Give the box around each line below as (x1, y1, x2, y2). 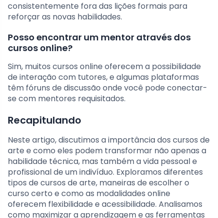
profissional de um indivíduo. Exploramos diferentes (8, 166, 203, 178)
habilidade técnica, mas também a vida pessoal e (8, 156, 197, 167)
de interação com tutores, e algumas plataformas (8, 72, 199, 83)
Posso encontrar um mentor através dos (8, 31, 191, 44)
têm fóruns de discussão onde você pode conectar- (8, 82, 207, 94)
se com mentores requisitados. (8, 93, 126, 105)
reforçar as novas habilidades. (8, 11, 122, 23)
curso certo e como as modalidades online (8, 188, 170, 200)
